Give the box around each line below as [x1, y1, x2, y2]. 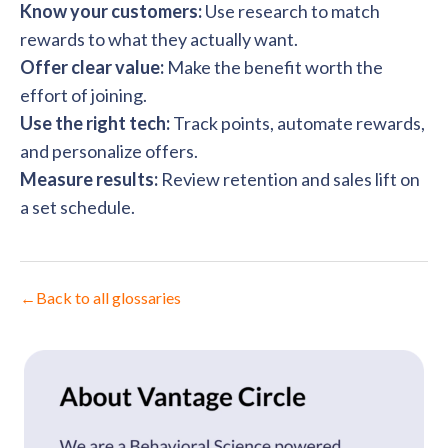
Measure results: [20, 168, 158, 190]
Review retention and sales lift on [158, 168, 420, 190]
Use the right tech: [20, 112, 170, 134]
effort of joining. [20, 84, 147, 106]
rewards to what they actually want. [20, 28, 298, 50]
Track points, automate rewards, [170, 112, 425, 134]
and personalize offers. [20, 140, 198, 162]
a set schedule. [20, 196, 135, 218]
